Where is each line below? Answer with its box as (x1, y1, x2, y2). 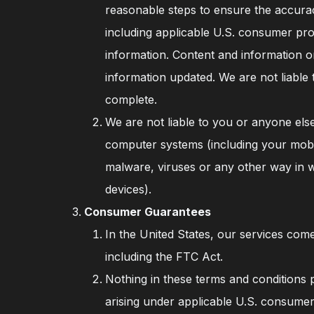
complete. (105, 93, 158, 107)
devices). (105, 182, 152, 196)
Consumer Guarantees (84, 205, 212, 219)
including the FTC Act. (105, 250, 224, 264)
